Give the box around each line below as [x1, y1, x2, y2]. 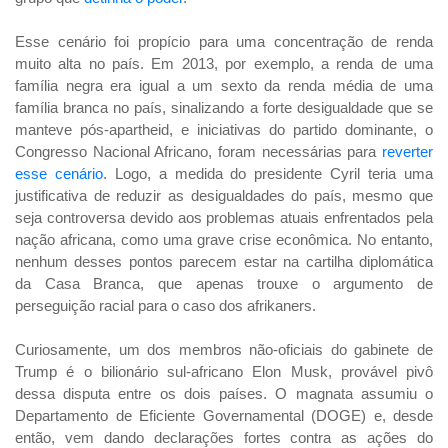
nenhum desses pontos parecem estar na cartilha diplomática [15, 253, 433, 271]
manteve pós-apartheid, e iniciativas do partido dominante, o [15, 121, 433, 139]
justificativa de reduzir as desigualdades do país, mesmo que [15, 187, 433, 205]
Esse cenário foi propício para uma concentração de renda [15, 33, 433, 51]
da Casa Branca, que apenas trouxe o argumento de [15, 275, 433, 293]
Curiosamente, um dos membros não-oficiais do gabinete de [15, 341, 433, 359]
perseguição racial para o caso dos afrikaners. [15, 297, 316, 315]
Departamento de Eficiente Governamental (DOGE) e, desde [15, 407, 433, 425]
